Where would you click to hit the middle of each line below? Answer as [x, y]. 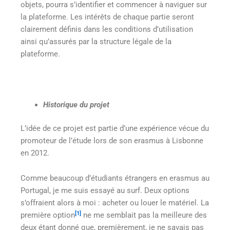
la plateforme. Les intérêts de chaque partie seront [107, 17]
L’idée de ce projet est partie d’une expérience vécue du [115, 128]
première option [48, 215]
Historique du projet [76, 104]
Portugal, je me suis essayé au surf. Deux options [105, 191]
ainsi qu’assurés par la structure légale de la [96, 41]
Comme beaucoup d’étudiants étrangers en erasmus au [115, 178]
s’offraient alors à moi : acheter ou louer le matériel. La [115, 203]
